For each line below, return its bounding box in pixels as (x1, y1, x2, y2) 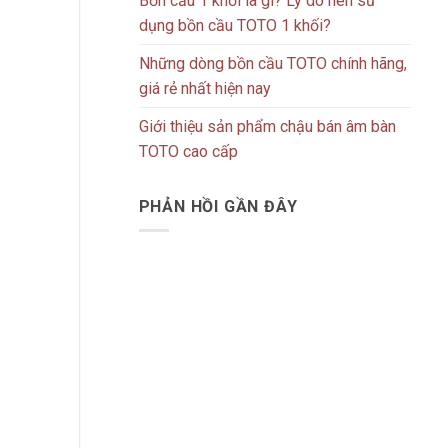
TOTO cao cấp (138, 141, 238, 161)
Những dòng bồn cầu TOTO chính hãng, (138, 53, 407, 73)
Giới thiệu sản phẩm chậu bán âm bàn (138, 116, 396, 136)
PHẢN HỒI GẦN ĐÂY (138, 196, 298, 216)
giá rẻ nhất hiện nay (138, 78, 271, 98)
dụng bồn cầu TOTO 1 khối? (138, 15, 331, 35)
